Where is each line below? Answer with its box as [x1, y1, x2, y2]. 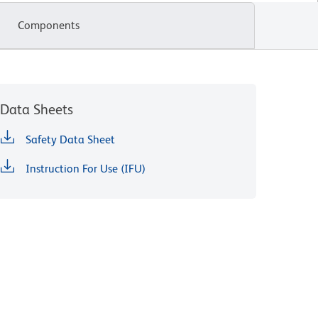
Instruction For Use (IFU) [26, 162, 146, 175]
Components [17, 18, 79, 32]
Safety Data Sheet [26, 133, 115, 146]
